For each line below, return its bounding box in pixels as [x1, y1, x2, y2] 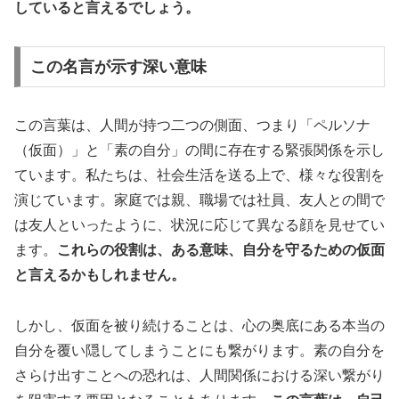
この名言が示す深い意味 [29, 57, 207, 76]
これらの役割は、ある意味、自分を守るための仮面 [57, 241, 385, 257]
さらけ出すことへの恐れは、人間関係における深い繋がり [14, 367, 385, 383]
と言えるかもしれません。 [14, 266, 185, 282]
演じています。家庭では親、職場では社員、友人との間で [14, 191, 385, 208]
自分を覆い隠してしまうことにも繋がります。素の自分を [14, 342, 385, 358]
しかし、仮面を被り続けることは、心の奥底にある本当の [14, 317, 385, 333]
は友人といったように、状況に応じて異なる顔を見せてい [14, 216, 385, 232]
